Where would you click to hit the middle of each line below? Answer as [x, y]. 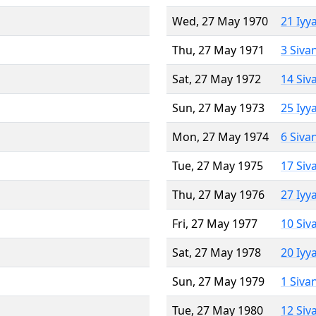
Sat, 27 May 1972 [217, 79]
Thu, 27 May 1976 [218, 194]
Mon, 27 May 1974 [220, 136]
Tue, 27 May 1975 [218, 165]
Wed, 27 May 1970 [220, 21]
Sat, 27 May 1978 [217, 252]
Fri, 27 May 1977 [215, 223]
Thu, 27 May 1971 [218, 50]
